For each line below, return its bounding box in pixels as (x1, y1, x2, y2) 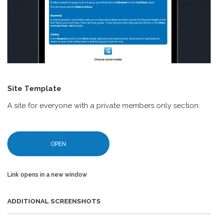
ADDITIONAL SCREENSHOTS (7, 197, 101, 205)
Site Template (7, 84, 61, 93)
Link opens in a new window (7, 171, 87, 178)
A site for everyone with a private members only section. (7, 101, 200, 110)
